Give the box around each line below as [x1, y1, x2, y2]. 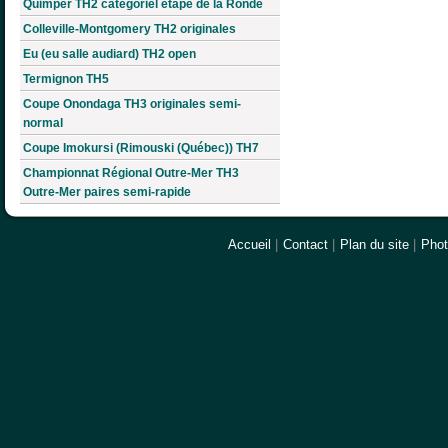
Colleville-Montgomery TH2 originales [23, 22, 236, 37]
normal [23, 116, 63, 131]
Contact [283, 237, 328, 253]
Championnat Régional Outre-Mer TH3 [23, 166, 239, 181]
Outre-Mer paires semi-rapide [23, 185, 191, 200]
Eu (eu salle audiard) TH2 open [23, 47, 196, 62]
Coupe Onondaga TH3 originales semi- [23, 97, 241, 112]
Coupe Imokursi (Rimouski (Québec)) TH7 [23, 141, 259, 156]
